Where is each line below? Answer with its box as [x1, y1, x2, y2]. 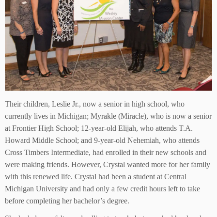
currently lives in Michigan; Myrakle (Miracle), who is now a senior [5, 111, 212, 120]
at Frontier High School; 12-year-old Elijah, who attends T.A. [5, 124, 193, 132]
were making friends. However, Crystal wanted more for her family [5, 160, 210, 169]
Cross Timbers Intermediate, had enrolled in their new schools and [5, 148, 206, 156]
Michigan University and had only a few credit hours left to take [5, 184, 200, 193]
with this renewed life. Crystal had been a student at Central [5, 172, 186, 181]
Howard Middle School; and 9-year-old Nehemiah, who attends [5, 136, 200, 144]
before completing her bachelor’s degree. [5, 196, 129, 205]
